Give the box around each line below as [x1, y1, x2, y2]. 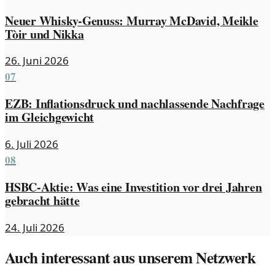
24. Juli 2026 [5, 220, 64, 234]
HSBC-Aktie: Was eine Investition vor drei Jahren [5, 178, 262, 196]
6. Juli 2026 [5, 137, 58, 152]
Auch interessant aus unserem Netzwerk [5, 246, 256, 269]
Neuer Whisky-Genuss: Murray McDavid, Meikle [5, 11, 258, 29]
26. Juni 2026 [5, 53, 69, 68]
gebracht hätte [5, 192, 80, 210]
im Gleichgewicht [5, 108, 95, 126]
